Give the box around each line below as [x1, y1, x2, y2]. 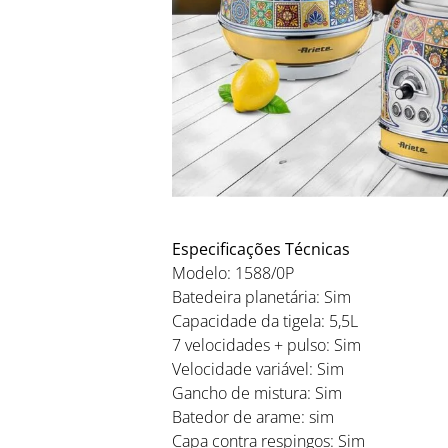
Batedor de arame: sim [172, 406, 335, 429]
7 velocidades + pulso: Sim [172, 334, 362, 357]
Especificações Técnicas [172, 238, 351, 261]
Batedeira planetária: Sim [172, 286, 352, 309]
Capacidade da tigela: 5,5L [172, 310, 359, 333]
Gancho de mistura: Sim [172, 382, 343, 405]
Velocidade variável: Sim [172, 358, 345, 381]
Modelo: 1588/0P [172, 262, 295, 285]
